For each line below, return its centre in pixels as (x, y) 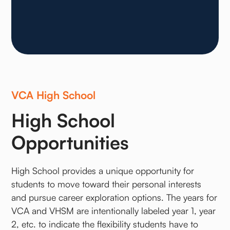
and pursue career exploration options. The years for (114, 197)
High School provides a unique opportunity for (103, 171)
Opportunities (70, 143)
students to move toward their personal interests (107, 184)
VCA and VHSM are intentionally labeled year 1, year (114, 211)
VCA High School (54, 95)
